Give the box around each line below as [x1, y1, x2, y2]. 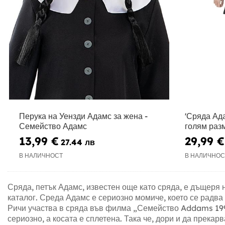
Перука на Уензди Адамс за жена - [19, 110, 148, 121]
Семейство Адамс [19, 121, 87, 131]
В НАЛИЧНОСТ [19, 152, 63, 160]
